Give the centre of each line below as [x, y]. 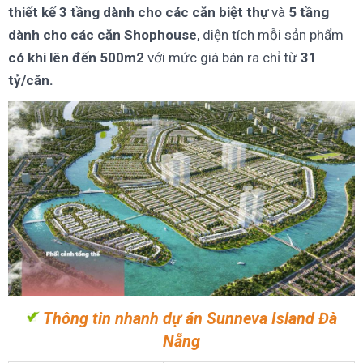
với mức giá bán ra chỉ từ [222, 57]
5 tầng [309, 12]
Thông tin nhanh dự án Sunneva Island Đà [190, 319]
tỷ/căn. [31, 80]
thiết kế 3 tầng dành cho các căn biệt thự [140, 12]
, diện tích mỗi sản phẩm [270, 34]
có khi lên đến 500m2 [78, 57]
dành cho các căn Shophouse [102, 34]
